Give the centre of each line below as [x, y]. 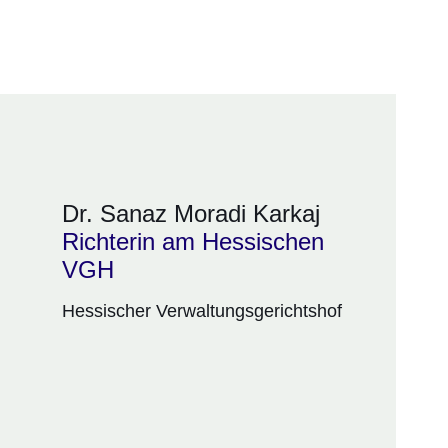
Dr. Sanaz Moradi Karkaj [191, 213]
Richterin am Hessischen [193, 241]
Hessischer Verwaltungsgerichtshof [202, 310]
